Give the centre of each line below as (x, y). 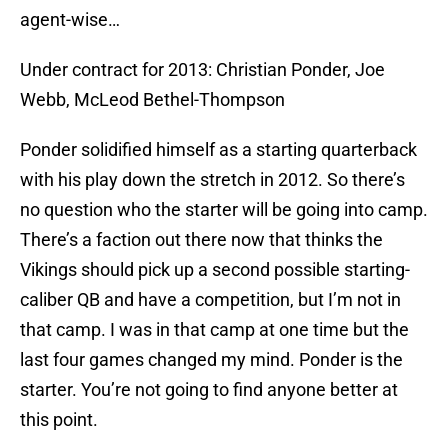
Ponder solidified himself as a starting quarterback (218, 150)
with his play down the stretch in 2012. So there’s (212, 180)
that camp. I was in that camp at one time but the (214, 330)
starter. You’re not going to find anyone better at (209, 390)
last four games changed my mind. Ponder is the (211, 360)
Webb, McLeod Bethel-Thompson (152, 100)
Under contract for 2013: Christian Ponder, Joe (202, 70)
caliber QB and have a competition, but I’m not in (210, 300)
